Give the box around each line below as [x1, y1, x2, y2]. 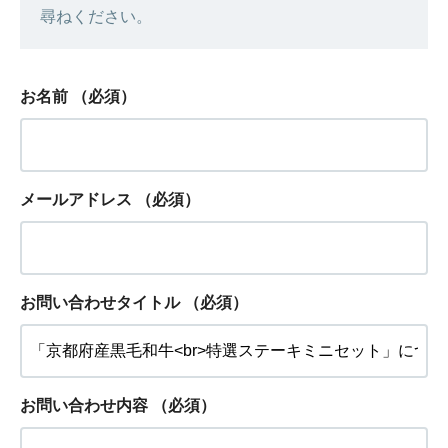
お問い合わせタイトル [20, 294, 180, 311]
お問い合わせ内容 [20, 397, 148, 414]
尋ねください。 [40, 8, 152, 25]
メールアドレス [20, 191, 132, 208]
